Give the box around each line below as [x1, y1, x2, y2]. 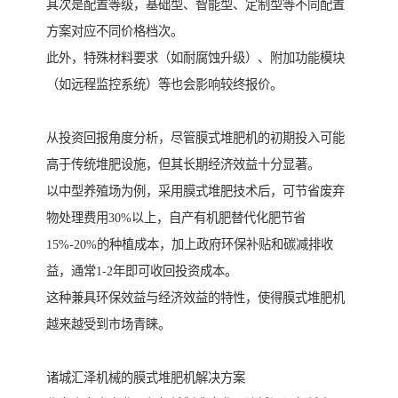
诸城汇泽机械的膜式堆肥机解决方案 [46, 370, 245, 386]
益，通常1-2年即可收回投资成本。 [46, 264, 237, 279]
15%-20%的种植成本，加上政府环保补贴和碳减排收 [46, 237, 333, 252]
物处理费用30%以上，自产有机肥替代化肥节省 [46, 211, 306, 226]
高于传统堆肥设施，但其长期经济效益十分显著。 [46, 157, 320, 172]
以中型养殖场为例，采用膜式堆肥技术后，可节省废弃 [46, 184, 345, 199]
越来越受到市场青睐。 [46, 317, 171, 332]
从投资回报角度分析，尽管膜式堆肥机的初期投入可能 [46, 131, 345, 146]
